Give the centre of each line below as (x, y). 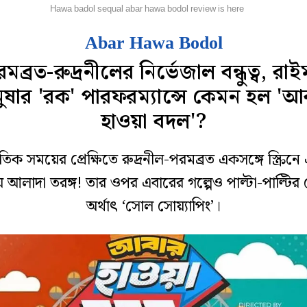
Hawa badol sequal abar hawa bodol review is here (147, 9)
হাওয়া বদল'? (153, 122)
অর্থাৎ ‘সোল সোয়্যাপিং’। (153, 206)
